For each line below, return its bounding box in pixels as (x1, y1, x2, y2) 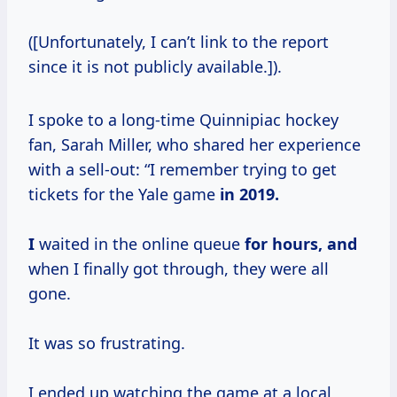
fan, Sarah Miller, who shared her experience (28, 134, 361, 156)
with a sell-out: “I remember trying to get (28, 159, 337, 181)
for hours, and (245, 233, 357, 255)
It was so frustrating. (28, 332, 185, 354)
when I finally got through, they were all (28, 258, 329, 280)
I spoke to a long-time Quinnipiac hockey (28, 109, 339, 131)
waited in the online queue (35, 233, 245, 255)
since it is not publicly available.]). (28, 56, 282, 78)
